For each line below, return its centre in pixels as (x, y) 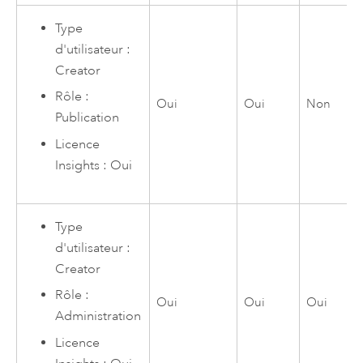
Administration (98, 316)
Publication (88, 118)
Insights (78, 165)
